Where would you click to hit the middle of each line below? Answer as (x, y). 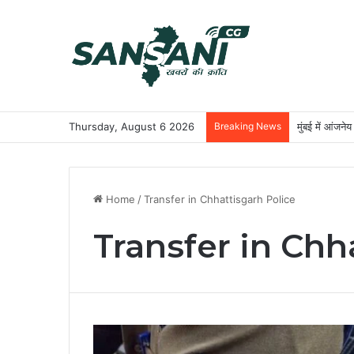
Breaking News (248, 126)
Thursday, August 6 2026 (132, 126)
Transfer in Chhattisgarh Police (220, 199)
